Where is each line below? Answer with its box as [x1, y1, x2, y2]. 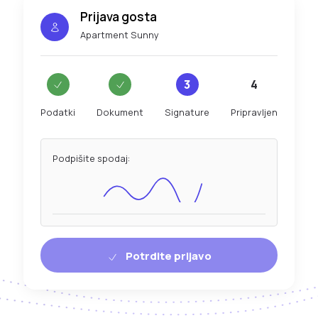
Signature [165, 106, 209, 119]
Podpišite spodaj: [53, 152, 130, 165]
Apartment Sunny [80, 28, 159, 42]
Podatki [40, 106, 75, 119]
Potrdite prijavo [125, 248, 212, 264]
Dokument [97, 106, 143, 119]
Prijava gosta [80, 9, 157, 26]
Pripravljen [231, 106, 278, 119]
